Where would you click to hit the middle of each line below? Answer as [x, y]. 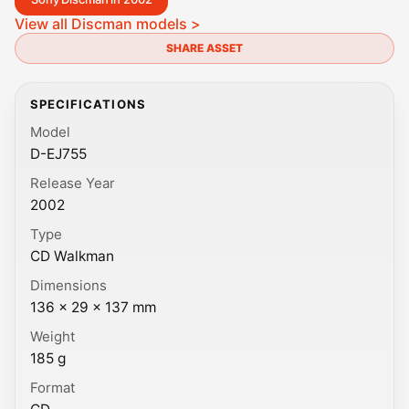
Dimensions [68, 286]
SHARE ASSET [204, 48]
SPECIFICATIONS [88, 104]
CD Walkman [72, 256]
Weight [52, 337]
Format [52, 388]
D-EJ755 [58, 153]
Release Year [73, 184]
